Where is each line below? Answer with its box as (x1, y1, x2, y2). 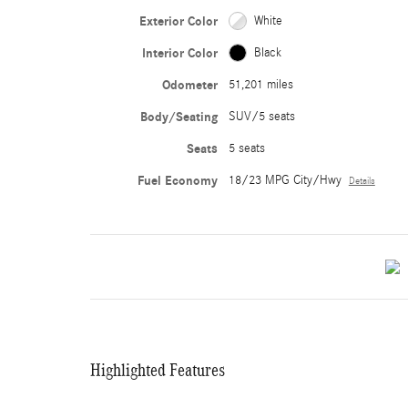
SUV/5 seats (228, 108, 295, 124)
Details (348, 175, 375, 187)
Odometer (161, 76, 218, 93)
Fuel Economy (137, 172, 218, 189)
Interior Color (141, 45, 218, 61)
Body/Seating (139, 108, 218, 125)
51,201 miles (228, 76, 293, 92)
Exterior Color (138, 13, 218, 29)
